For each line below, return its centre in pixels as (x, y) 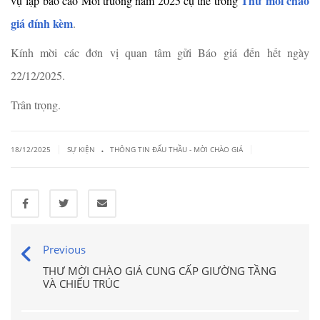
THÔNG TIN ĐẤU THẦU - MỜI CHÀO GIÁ (176, 149)
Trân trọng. (36, 105)
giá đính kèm (42, 23)
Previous (64, 249)
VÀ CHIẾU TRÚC (81, 284)
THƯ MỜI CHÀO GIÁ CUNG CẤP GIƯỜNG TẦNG (160, 271)
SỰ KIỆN (81, 149)
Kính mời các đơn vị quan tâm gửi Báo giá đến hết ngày (160, 52)
